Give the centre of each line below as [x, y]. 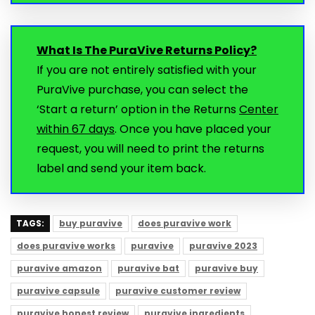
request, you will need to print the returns [150, 149]
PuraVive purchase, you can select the [142, 90]
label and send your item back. [121, 169]
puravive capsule [58, 291]
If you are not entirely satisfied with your [147, 70]
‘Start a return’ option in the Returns [138, 110]
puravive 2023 [223, 246]
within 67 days [76, 129]
